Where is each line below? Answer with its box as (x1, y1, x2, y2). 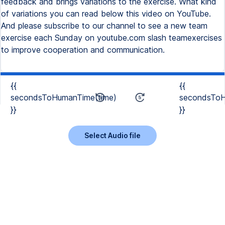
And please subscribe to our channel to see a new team (1, 21, 207, 31)
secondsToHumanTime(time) (11, 92, 117, 102)
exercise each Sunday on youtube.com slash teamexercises (1, 33, 222, 43)
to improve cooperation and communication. (1, 45, 165, 55)
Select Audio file (84, 131, 141, 140)
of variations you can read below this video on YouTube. (1, 9, 211, 19)
